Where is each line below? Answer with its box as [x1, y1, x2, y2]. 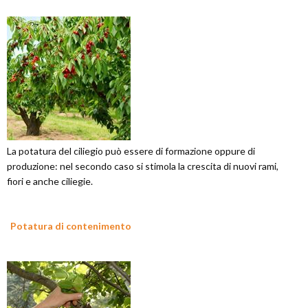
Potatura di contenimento [10, 220, 131, 232]
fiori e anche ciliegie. [7, 175, 93, 188]
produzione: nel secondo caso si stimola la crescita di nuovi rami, [7, 160, 278, 173]
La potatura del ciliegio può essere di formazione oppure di [7, 145, 255, 157]
